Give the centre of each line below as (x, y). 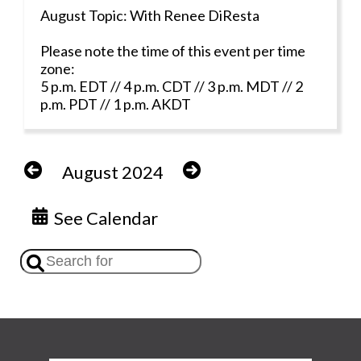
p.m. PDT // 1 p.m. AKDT (116, 104)
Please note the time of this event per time (173, 50)
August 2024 (112, 172)
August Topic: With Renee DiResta (150, 15)
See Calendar (102, 218)
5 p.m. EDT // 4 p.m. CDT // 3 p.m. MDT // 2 (172, 86)
